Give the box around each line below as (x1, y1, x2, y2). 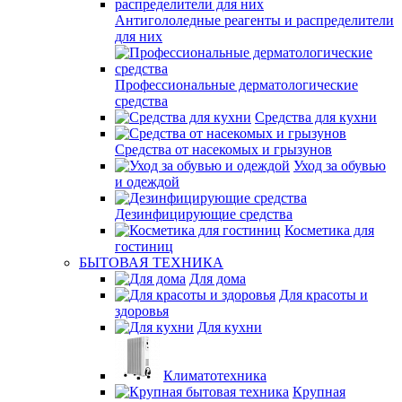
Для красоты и (279, 287, 368, 302)
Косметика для (284, 223, 374, 238)
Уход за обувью (293, 158, 386, 173)
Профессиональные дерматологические (115, 77, 358, 92)
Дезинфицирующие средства (115, 206, 293, 222)
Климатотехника (163, 368, 267, 383)
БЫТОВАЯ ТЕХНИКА (79, 255, 223, 270)
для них (115, 29, 162, 44)
